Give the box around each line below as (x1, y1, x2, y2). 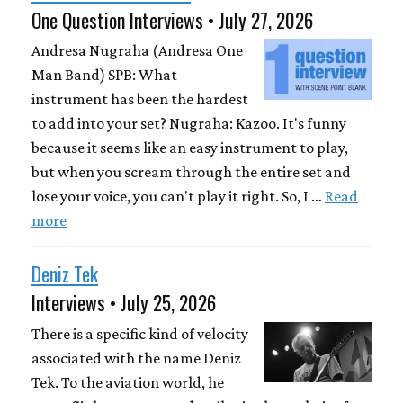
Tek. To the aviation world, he (31, 372, 224, 391)
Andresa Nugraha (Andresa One (31, 41, 243, 60)
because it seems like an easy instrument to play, (31, 139, 348, 157)
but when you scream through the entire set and (31, 163, 351, 182)
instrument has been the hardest (31, 90, 248, 109)
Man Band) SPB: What (31, 66, 177, 85)
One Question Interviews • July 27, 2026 (31, 4, 313, 34)
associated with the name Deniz (31, 348, 241, 367)
